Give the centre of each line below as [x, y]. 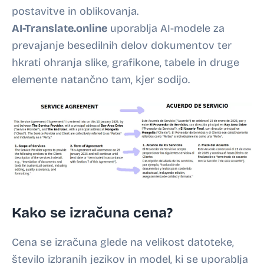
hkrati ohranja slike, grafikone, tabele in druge [126, 62]
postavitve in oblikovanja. [75, 11]
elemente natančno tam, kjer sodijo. [101, 80]
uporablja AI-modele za [166, 28]
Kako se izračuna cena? [92, 213]
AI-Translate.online [60, 28]
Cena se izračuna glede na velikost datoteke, [123, 242]
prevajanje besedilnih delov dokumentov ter [122, 45]
